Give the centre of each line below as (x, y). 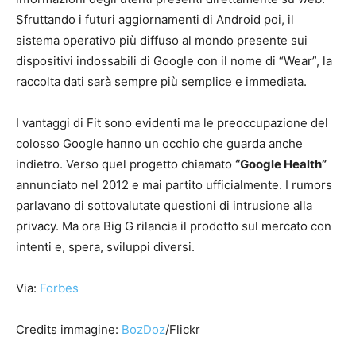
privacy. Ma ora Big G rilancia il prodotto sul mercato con (174, 226)
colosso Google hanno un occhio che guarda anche (159, 143)
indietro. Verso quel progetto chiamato (126, 164)
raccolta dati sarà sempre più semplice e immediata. (161, 81)
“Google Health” (281, 164)
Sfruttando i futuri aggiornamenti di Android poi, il (155, 19)
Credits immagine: (69, 329)
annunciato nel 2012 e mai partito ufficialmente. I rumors (174, 184)
